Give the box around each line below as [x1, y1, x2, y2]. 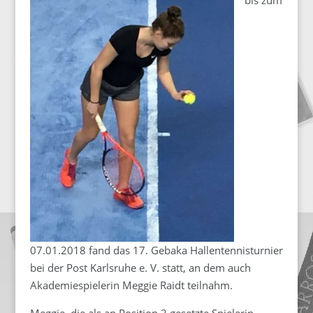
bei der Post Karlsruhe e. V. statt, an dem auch [29, 261, 251, 275]
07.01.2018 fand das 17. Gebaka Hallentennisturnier [29, 243, 283, 258]
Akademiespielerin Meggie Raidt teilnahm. [29, 278, 233, 293]
